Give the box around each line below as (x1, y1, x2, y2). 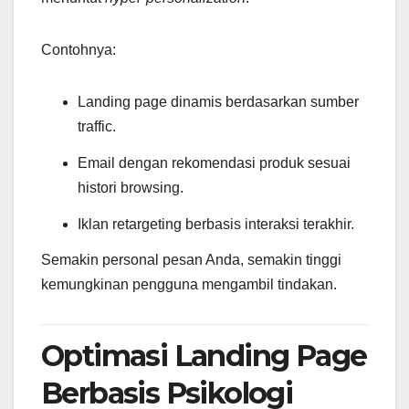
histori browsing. (78, 179, 184, 195)
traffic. (78, 118, 116, 134)
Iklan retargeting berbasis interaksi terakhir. (78, 215, 354, 232)
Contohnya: (41, 41, 116, 58)
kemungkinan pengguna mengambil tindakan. (41, 277, 337, 293)
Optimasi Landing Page (41, 338, 367, 374)
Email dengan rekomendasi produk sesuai (78, 154, 351, 171)
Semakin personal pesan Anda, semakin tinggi (41, 252, 341, 268)
